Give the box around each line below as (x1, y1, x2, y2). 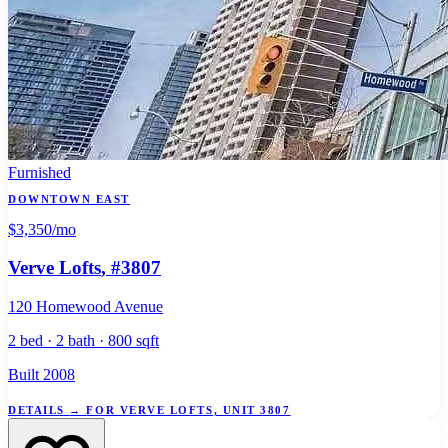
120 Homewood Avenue (8, 297, 163, 315)
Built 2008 (8, 365, 75, 383)
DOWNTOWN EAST (8, 192, 131, 205)
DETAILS (8, 403, 70, 416)
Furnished (8, 163, 71, 181)
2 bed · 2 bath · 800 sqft (8, 331, 159, 349)
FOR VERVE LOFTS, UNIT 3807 (86, 403, 291, 416)
